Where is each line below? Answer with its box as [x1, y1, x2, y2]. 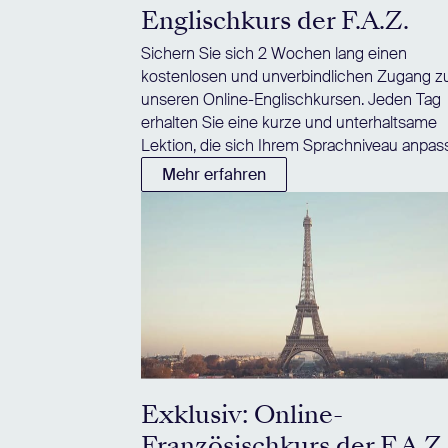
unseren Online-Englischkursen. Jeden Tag [141, 88, 441, 110]
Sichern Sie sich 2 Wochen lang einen [141, 42, 407, 64]
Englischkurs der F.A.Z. [141, 2, 409, 38]
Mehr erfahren [162, 163, 266, 185]
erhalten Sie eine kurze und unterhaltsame [141, 111, 437, 133]
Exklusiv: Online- [141, 397, 343, 433]
